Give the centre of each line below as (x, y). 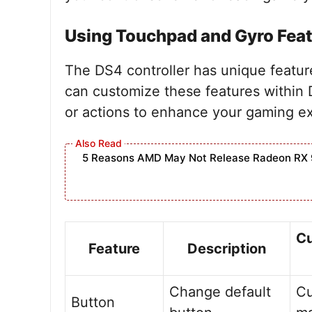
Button (93, 302)
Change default (220, 292)
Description (227, 249)
